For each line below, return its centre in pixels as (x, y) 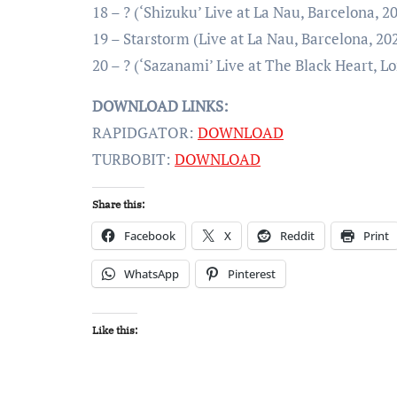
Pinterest (252, 274)
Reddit (297, 236)
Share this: (118, 204)
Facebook (150, 236)
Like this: (115, 330)
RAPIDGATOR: (145, 132)
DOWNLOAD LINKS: (160, 106)
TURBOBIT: (133, 159)
